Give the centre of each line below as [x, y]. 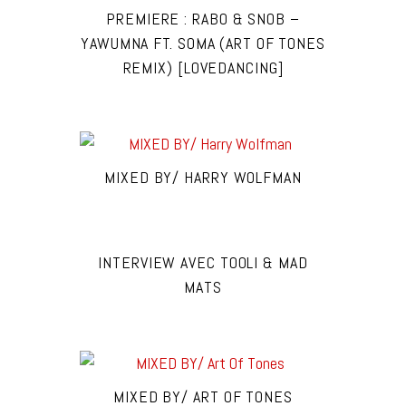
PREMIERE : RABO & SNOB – [203, 19]
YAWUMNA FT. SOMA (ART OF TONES [203, 43]
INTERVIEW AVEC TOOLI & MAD [203, 262]
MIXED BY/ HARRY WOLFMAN [203, 177]
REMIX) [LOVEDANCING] [203, 68]
